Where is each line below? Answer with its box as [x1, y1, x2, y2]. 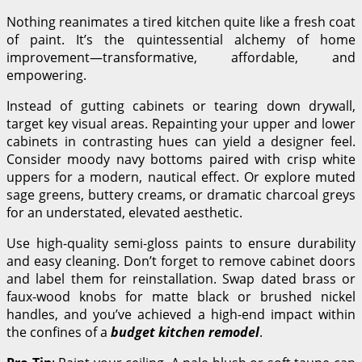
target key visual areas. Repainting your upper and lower [6, 114, 356, 133]
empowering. [6, 65, 86, 84]
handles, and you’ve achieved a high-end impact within [6, 305, 356, 323]
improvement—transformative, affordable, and [6, 48, 356, 66]
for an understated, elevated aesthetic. [6, 203, 242, 221]
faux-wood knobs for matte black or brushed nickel [6, 287, 356, 305]
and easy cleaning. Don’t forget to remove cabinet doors [6, 251, 356, 270]
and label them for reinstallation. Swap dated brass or [6, 269, 356, 288]
